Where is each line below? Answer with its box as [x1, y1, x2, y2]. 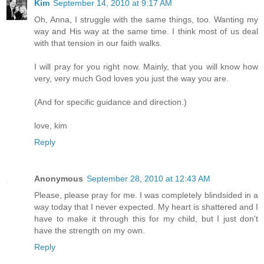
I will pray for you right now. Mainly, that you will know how [34, 62, 258, 72]
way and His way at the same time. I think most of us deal [34, 27, 258, 37]
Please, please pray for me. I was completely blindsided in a [34, 190, 258, 200]
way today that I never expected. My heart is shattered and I [34, 202, 258, 212]
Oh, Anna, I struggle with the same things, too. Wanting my [34, 15, 258, 25]
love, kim [34, 121, 67, 131]
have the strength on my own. [34, 226, 145, 236]
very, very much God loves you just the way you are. [34, 74, 229, 84]
